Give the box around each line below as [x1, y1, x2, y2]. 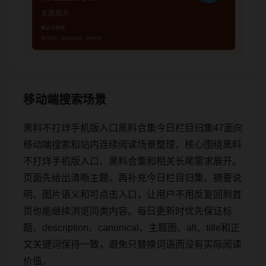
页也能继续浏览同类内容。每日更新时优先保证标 [23, 205, 232, 216]
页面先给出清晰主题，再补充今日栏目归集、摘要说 [23, 172, 242, 183]
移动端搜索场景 [23, 93, 106, 106]
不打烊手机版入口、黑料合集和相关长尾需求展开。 [23, 156, 242, 166]
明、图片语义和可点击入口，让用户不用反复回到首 [23, 189, 242, 199]
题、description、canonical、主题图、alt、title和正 [23, 222, 240, 233]
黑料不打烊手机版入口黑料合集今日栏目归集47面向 [23, 122, 243, 133]
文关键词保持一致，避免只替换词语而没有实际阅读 [23, 239, 242, 249]
